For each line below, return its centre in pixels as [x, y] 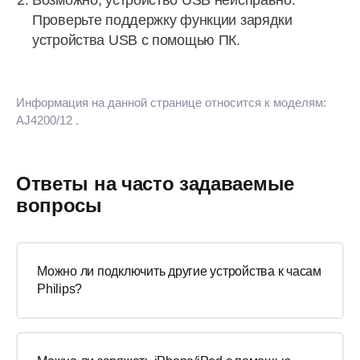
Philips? [59, 289]
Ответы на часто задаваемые [155, 184]
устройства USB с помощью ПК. [136, 40]
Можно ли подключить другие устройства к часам [179, 271]
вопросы [59, 205]
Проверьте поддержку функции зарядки [162, 20]
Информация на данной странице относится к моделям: [171, 102]
